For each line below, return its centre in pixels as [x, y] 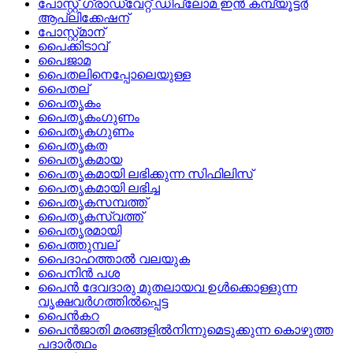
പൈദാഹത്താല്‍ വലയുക [114, 259]
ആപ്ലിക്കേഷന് [84, 18]
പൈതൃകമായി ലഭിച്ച [99, 188]
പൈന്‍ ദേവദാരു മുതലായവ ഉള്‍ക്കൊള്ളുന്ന [167, 288]
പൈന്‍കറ [69, 316]
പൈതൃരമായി [80, 231]
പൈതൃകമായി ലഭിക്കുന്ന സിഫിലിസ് [145, 174]
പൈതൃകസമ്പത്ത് [93, 203]
